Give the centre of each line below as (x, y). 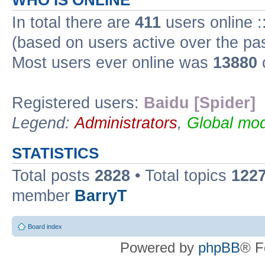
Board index (45, 226)
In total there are (73, 22)
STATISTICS (55, 153)
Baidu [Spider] (200, 103)
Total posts (53, 176)
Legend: (43, 123)
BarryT (101, 196)
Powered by (159, 247)
